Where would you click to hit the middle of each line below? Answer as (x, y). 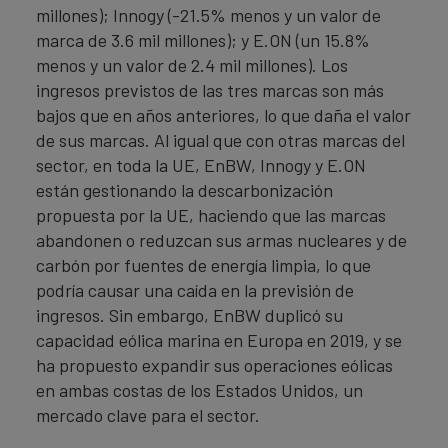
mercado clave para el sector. (148, 415)
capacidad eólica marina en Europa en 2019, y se (219, 340)
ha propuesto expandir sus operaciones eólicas (214, 365)
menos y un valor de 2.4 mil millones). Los (192, 65)
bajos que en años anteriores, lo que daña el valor (223, 115)
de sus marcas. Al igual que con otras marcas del (220, 140)
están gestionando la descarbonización (184, 190)
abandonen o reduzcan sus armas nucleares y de (221, 240)
